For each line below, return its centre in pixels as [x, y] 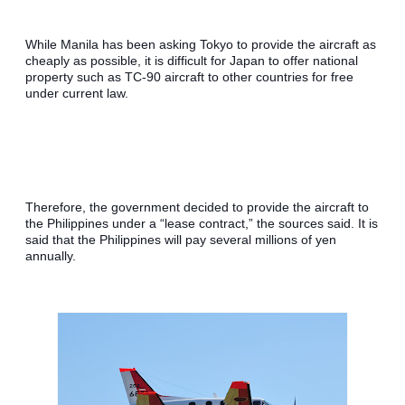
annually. [51, 256]
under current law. [77, 94]
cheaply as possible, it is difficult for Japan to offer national [192, 61]
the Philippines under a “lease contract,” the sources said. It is [202, 224]
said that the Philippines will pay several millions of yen [181, 240]
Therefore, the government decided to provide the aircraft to [197, 207]
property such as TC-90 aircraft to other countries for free [189, 77]
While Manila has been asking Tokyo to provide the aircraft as [201, 45]
